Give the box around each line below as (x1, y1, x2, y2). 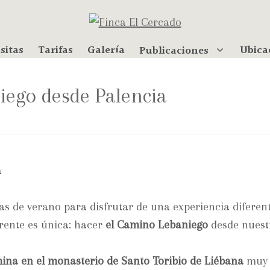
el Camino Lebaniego (105, 218, 208, 231)
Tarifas (37, 41, 73, 59)
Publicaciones (139, 42, 209, 60)
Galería (87, 41, 125, 59)
